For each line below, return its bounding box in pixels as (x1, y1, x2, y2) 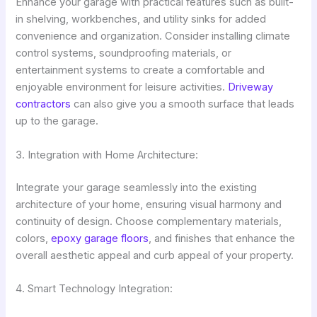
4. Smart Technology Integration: (16, 282, 173, 295)
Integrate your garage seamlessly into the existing (16, 180, 258, 194)
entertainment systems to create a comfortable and (16, 64, 265, 77)
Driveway (228, 81, 274, 94)
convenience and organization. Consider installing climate (16, 30, 291, 43)
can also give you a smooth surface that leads (71, 98, 295, 111)
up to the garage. (16, 115, 99, 128)
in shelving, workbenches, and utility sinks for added (16, 13, 267, 26)
